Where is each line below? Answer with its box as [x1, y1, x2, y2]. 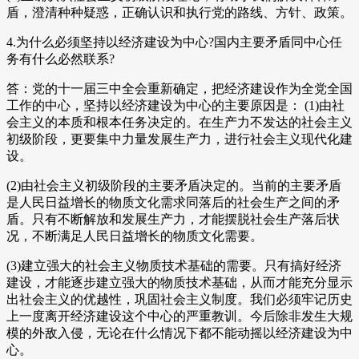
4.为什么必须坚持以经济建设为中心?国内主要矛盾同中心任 [6, 35, 342, 50]
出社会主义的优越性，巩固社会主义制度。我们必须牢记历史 [6, 292, 353, 307]
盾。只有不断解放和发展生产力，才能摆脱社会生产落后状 [6, 212, 340, 227]
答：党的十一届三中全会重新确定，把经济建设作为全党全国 [6, 82, 353, 96]
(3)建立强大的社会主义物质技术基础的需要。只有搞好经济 [6, 259, 341, 273]
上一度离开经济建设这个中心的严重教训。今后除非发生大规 [6, 309, 353, 324]
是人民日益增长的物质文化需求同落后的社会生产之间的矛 [6, 196, 340, 210]
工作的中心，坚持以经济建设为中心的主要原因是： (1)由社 [6, 99, 345, 113]
